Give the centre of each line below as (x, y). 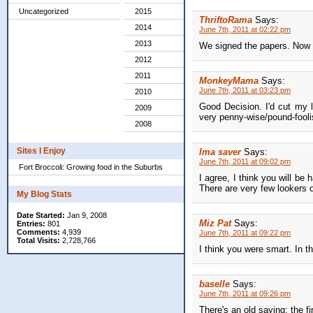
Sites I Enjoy (41, 151)
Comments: (38, 232)
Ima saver (220, 152)
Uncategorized (44, 11)
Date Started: (41, 215)
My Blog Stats (44, 194)
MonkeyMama (229, 81)
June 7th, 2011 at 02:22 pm (245, 30)
